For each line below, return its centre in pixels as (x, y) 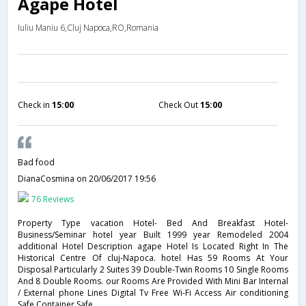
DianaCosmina (47, 179)
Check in (35, 105)
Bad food (36, 162)
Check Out (179, 105)
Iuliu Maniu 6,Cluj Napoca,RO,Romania (88, 28)
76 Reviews (53, 199)
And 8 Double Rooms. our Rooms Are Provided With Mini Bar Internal (153, 281)
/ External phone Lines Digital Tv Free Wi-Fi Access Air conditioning (153, 293)
